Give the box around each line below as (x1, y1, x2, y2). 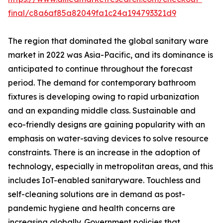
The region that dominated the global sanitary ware (8, 36, 209, 46)
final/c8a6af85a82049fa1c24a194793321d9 (8, 8, 176, 18)
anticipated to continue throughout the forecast (8, 64, 193, 74)
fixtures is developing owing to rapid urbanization (8, 92, 199, 102)
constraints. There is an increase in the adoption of (8, 147, 200, 158)
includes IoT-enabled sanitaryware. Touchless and (8, 175, 201, 186)
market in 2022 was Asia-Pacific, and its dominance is (8, 50, 213, 60)
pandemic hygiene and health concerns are (8, 203, 175, 214)
